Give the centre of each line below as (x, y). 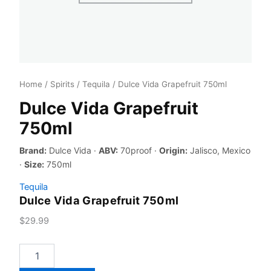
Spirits (62, 84)
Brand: (33, 151)
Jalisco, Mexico (219, 151)
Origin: (173, 151)
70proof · (139, 151)
